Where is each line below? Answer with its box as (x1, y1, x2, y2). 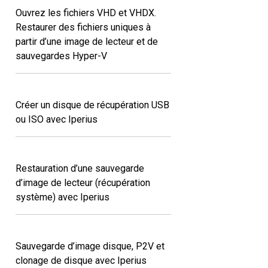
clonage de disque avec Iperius (16, 254, 147, 266)
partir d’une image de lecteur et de (16, 35, 158, 47)
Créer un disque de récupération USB (16, 99, 169, 111)
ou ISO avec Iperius (16, 113, 98, 125)
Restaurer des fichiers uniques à (16, 21, 151, 33)
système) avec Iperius (16, 191, 109, 203)
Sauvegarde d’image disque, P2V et (16, 240, 165, 252)
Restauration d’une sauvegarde (16, 162, 144, 174)
